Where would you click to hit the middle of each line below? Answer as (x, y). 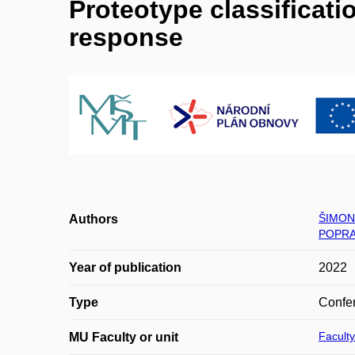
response (126, 37)
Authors (94, 219)
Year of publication (125, 267)
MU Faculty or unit (124, 337)
